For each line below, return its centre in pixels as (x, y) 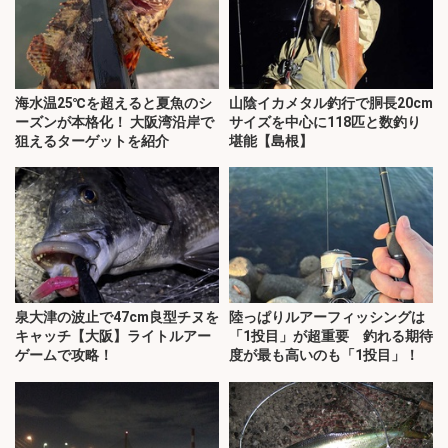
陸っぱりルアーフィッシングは (327, 317)
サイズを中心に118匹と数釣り (325, 121)
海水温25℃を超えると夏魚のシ (113, 102)
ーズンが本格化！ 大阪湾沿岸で (114, 121)
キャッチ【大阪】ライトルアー (113, 336)
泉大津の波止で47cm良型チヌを (117, 317)
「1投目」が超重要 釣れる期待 (331, 336)
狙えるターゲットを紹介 (92, 140)
